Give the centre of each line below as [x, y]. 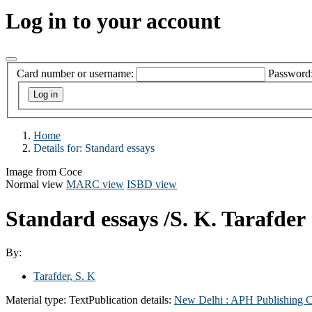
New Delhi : [202, 299]
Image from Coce [44, 172]
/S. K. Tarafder [235, 218]
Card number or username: [75, 74]
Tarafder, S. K [64, 276]
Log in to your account [113, 21]
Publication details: [131, 299]
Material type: [37, 299]
